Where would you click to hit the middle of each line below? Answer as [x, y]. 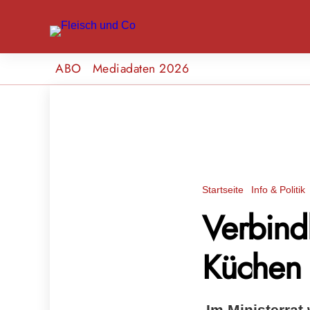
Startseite [223, 189]
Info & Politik [279, 189]
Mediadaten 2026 [141, 68]
